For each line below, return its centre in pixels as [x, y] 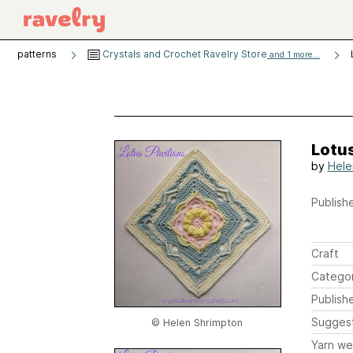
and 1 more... [294, 55]
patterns [37, 54]
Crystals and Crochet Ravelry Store [184, 54]
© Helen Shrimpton [197, 323]
